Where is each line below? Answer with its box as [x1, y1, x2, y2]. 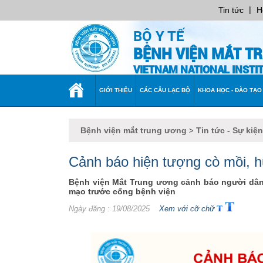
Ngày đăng [69, 204, 105, 213]
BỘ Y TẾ [133, 28, 184, 45]
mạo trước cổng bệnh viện [69, 187, 176, 196]
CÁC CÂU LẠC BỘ [140, 87, 190, 93]
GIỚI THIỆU [99, 87, 132, 93]
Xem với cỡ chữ [152, 204, 217, 213]
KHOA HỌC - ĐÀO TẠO [198, 87, 262, 93]
